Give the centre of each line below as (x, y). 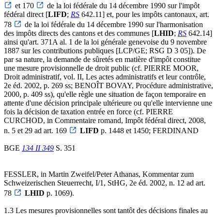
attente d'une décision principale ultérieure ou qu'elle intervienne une (108, 103)
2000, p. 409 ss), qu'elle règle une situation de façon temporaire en (105, 94)
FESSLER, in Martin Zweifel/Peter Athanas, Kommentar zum (99, 174)
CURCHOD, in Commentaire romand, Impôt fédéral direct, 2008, (105, 120)
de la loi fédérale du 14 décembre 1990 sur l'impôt (123, 5)
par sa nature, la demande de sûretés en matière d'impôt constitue (102, 59)
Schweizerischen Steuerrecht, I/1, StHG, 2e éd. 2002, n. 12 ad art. (105, 183)
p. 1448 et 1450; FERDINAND (149, 130)
